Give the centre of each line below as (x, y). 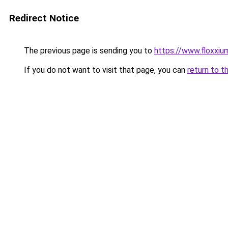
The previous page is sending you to (88, 51)
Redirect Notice (44, 18)
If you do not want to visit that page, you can (105, 70)
